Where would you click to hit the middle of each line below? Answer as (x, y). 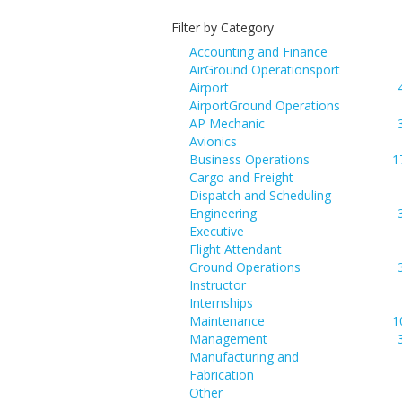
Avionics (213, 141)
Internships (221, 303)
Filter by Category (223, 27)
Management (228, 339)
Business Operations (249, 159)
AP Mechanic (227, 123)
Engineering (223, 213)
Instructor (218, 285)
